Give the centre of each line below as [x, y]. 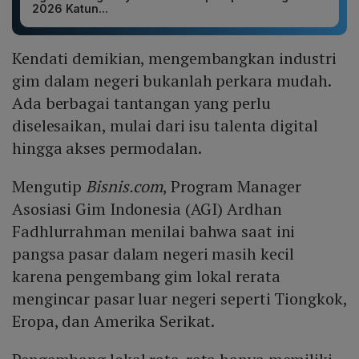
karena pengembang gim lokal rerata [146, 276]
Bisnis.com [125, 187]
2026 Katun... [70, 9]
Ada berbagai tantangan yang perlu [141, 103]
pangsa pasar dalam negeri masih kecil [153, 254]
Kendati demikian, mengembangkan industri [174, 58]
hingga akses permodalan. [107, 148]
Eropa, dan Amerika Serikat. [114, 321]
